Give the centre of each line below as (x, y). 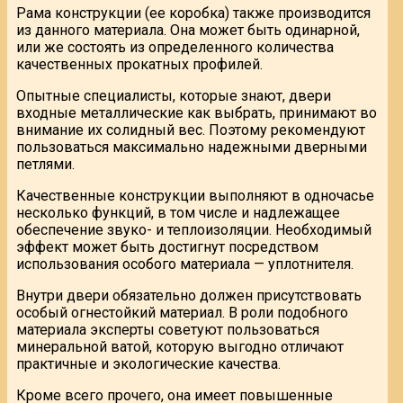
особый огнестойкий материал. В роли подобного (182, 312)
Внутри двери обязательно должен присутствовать (189, 295)
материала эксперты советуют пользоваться (168, 329)
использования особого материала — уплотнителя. (185, 264)
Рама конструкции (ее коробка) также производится (193, 13)
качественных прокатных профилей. (139, 64)
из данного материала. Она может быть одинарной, (188, 30)
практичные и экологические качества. (148, 363)
